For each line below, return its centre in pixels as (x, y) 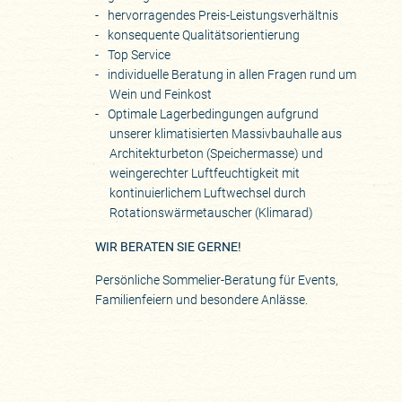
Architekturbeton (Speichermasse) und (217, 154)
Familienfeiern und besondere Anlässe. (202, 299)
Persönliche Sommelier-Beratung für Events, (217, 280)
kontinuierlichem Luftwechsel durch (208, 193)
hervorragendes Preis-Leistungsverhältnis (223, 16)
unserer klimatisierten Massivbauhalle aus (226, 134)
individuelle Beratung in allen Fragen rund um (232, 75)
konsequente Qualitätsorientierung (204, 35)
